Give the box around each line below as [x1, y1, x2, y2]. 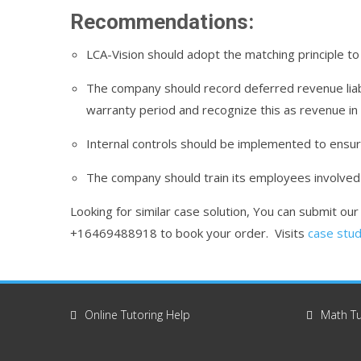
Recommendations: [70, 10, 254, 34]
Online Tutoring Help [85, 307, 190, 322]
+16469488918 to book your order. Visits [70, 225, 308, 241]
